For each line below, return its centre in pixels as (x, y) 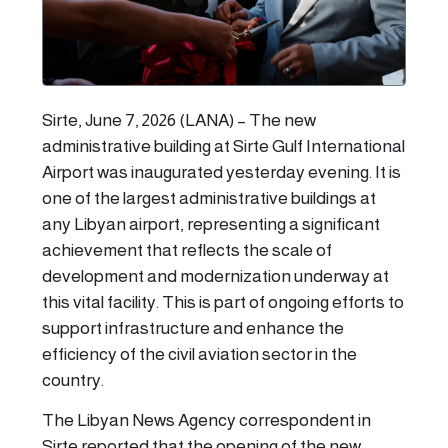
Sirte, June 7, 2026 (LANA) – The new (179, 120)
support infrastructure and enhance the (193, 328)
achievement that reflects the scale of (187, 250)
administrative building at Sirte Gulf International (223, 146)
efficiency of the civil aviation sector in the (199, 354)
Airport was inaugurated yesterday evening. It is (221, 172)
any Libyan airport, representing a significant (211, 224)
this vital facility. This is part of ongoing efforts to (223, 302)
